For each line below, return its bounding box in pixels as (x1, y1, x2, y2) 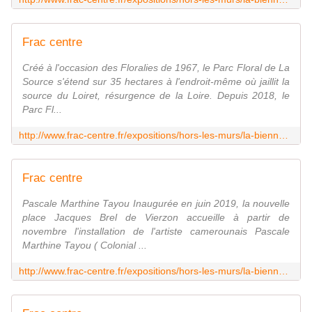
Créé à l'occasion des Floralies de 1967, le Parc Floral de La (22, 62, 290, 74)
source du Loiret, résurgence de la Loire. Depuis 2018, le (22, 90, 290, 102)
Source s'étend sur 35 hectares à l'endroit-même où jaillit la (22, 76, 290, 88)
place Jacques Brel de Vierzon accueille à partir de (22, 212, 290, 224)
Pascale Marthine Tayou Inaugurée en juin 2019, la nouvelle (22, 198, 290, 210)
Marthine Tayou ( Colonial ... (22, 240, 147, 251)
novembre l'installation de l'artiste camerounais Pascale (22, 226, 290, 237)
